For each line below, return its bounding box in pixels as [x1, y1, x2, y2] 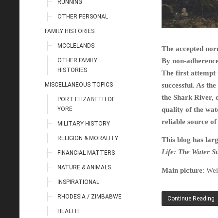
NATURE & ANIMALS [57, 163, 111, 171]
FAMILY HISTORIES [45, 27, 94, 35]
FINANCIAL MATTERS [57, 149, 115, 156]
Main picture [162, 166, 202, 174]
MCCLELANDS [57, 42, 94, 49]
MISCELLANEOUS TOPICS [45, 81, 113, 88]
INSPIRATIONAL [57, 178, 99, 185]
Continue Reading [167, 195, 215, 202]
